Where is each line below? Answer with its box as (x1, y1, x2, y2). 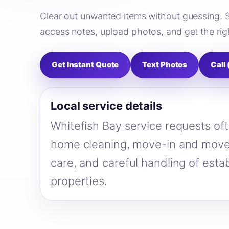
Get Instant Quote (52, 59, 119, 70)
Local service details (51, 99, 162, 112)
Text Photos (142, 59, 188, 70)
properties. (51, 174, 107, 188)
